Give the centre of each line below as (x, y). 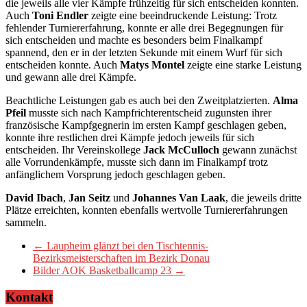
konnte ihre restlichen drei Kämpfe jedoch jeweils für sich (130, 137)
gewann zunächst (258, 149)
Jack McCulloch (181, 149)
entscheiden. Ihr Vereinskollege (74, 149)
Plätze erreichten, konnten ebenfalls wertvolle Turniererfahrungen (147, 210)
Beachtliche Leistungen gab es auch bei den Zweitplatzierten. (139, 100)
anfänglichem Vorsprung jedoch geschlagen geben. (115, 174)
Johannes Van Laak (179, 197)
